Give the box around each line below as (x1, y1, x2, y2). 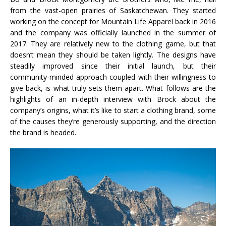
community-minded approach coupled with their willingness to (10, 72, 216, 82)
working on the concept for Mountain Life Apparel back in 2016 (10, 17, 216, 27)
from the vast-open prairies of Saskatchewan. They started (10, 6, 216, 16)
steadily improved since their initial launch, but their (10, 61, 216, 71)
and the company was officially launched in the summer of (10, 28, 216, 38)
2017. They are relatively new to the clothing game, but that (10, 39, 216, 49)
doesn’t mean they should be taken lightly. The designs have (10, 50, 216, 60)
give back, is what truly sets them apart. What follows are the (10, 83, 216, 93)
